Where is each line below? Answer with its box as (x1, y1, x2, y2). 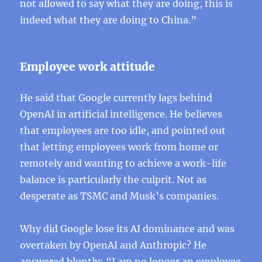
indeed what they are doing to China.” (20, 14, 197, 26)
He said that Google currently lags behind (20, 92, 213, 104)
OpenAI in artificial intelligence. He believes (20, 108, 223, 120)
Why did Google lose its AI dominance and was (20, 223, 235, 235)
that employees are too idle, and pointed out (20, 125, 226, 136)
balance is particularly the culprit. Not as (20, 174, 207, 185)
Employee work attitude (20, 60, 156, 74)
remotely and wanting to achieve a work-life (20, 157, 227, 169)
